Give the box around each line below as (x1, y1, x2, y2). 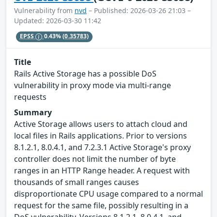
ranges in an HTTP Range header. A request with (14, 165, 190, 176)
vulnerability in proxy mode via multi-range (14, 80, 171, 91)
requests (14, 92, 46, 103)
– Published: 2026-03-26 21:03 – (87, 5, 191, 15)
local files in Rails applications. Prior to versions (14, 130, 187, 141)
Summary (14, 107, 52, 118)
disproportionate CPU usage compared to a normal (14, 188, 203, 200)
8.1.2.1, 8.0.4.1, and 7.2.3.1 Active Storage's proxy (14, 142, 191, 153)
